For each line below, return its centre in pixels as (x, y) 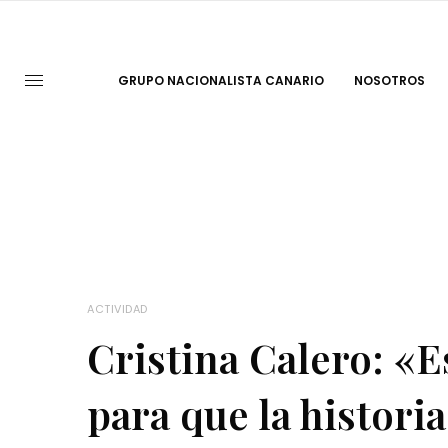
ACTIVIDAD (117, 309)
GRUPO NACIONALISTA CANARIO (220, 80)
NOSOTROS (389, 80)
